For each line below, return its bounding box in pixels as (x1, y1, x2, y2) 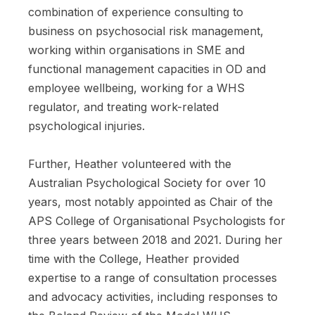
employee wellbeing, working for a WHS (28, 80, 245, 95)
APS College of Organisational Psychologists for (28, 213, 285, 228)
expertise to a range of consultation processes (28, 270, 277, 285)
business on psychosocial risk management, (28, 23, 264, 38)
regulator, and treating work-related (28, 99, 219, 114)
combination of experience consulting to (28, 4, 243, 19)
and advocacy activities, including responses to (28, 289, 278, 304)
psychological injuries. (28, 118, 145, 133)
